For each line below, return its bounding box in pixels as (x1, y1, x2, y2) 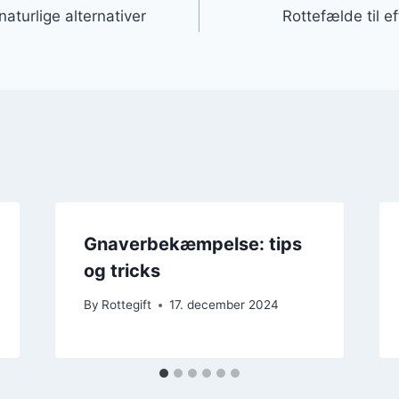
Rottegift (101, 297, 151, 313)
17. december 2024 (168, 297, 279, 313)
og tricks (83, 259, 160, 281)
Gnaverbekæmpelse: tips (83, 232, 302, 255)
